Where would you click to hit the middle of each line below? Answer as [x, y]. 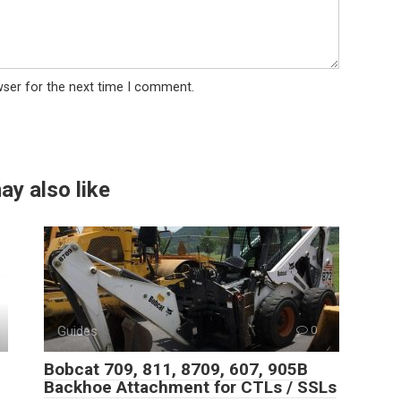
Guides [77, 331]
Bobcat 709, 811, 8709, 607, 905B [176, 369]
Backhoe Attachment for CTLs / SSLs [190, 387]
